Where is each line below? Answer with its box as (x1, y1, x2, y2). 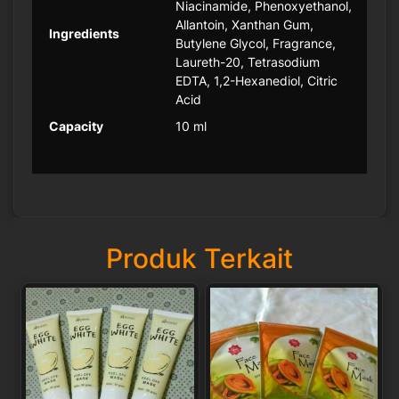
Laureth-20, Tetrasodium (175, 54, 320, 70)
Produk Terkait (106, 241, 293, 274)
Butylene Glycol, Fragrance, (175, 36, 336, 52)
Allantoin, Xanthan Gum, (175, 17, 313, 33)
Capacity (49, 118, 103, 134)
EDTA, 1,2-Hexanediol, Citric (175, 73, 338, 89)
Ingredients (49, 26, 119, 42)
